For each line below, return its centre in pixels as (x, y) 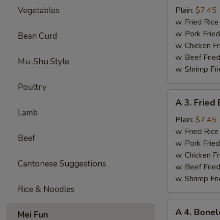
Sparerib (181, 9)
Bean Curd (37, 36)
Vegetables (39, 11)
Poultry (32, 87)
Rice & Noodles (46, 189)
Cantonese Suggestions (62, 164)
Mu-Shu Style (43, 62)
